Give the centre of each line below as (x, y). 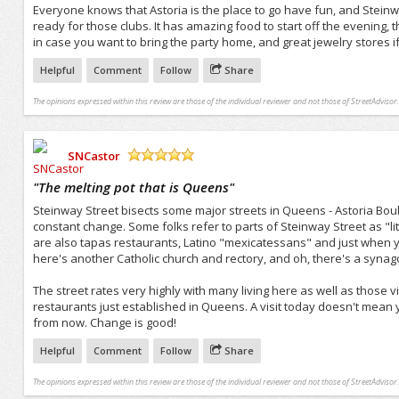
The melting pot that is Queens (133, 187)
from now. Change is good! (104, 322)
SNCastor (94, 155)
